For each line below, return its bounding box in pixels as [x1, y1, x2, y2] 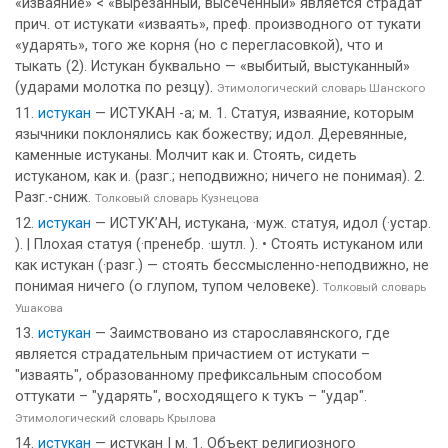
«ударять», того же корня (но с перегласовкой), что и [15, 37, 383, 54]
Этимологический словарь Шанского [217, 81, 425, 95]
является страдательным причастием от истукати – [15, 346, 370, 363]
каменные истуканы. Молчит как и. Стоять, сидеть [15, 147, 357, 164]
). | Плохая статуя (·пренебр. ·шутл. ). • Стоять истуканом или [15, 236, 423, 253]
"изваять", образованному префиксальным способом [15, 367, 382, 384]
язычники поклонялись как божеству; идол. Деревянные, [15, 126, 407, 143]
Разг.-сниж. [15, 189, 95, 206]
